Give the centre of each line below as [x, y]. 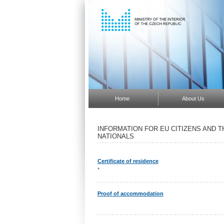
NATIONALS [115, 136]
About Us [193, 98]
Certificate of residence [128, 161]
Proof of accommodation [130, 194]
